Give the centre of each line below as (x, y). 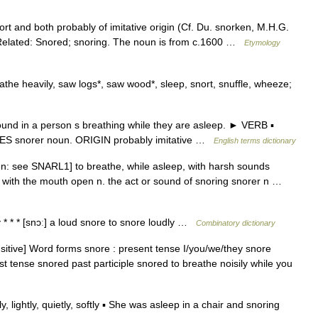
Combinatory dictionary (236, 223)
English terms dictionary (255, 141)
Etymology (262, 43)
